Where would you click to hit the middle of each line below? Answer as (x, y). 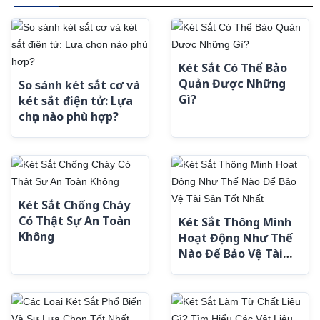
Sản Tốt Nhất (217, 269)
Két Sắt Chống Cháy (74, 205)
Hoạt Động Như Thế (236, 238)
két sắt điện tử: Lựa (76, 101)
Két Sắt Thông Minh (235, 222)
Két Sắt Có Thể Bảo (233, 68)
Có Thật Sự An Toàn (75, 221)
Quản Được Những (232, 84)
